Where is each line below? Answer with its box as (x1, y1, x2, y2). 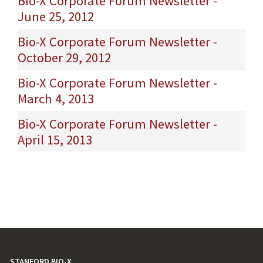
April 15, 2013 (18, 131, 92, 148)
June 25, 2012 (18, 8, 94, 25)
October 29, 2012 (18, 49, 111, 66)
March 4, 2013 (18, 90, 94, 107)
